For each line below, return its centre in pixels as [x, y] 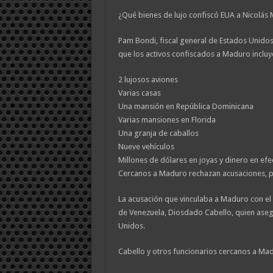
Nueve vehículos [146, 147]
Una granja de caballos [158, 133]
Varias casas [139, 93]
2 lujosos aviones [148, 80]
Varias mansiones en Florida [167, 120]
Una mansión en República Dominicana [186, 106]
